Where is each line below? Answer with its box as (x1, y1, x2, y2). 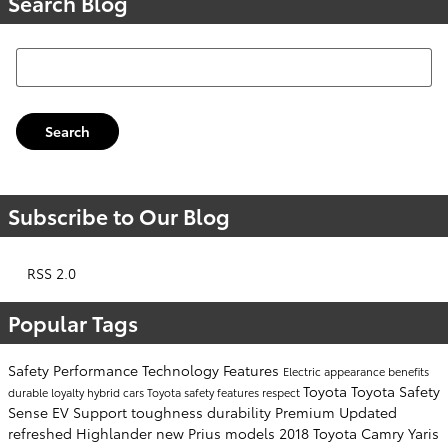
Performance (53, 360, 142, 381)
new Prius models (156, 423, 279, 444)
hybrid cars (87, 384, 147, 401)
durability (207, 402, 275, 423)
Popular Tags (8, 308, 138, 338)
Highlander (76, 423, 156, 444)
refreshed (8, 423, 76, 444)
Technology (142, 360, 223, 381)
